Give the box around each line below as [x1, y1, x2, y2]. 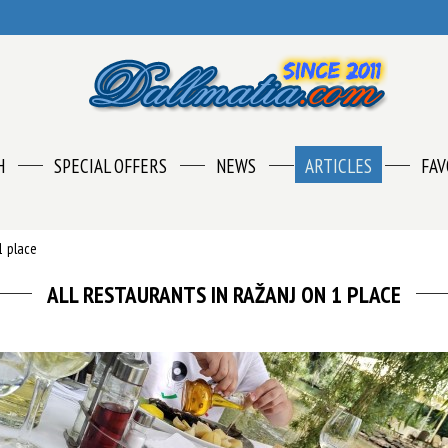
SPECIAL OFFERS [53, 154, 167, 178]
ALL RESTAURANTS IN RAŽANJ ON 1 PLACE [47, 280, 401, 309]
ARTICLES [304, 154, 372, 178]
